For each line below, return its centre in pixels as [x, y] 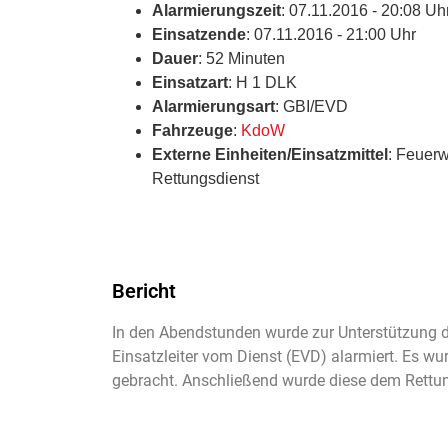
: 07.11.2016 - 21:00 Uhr [331, 34]
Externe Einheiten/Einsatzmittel [270, 154]
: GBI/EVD [311, 106]
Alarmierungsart [213, 106]
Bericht [144, 290]
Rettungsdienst [205, 178]
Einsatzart [190, 82]
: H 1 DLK [262, 82]
